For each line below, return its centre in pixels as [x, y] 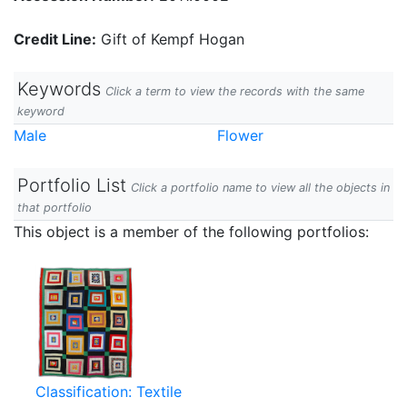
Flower [240, 135]
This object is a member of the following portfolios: [191, 232]
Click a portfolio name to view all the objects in [260, 188]
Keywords [59, 89]
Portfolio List [72, 185]
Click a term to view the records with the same [235, 91]
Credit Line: [55, 39]
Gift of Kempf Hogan [170, 39]
